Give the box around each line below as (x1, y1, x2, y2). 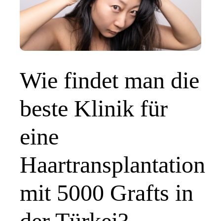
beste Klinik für (20, 95, 168, 122)
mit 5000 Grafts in (20, 180, 193, 206)
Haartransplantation (20, 151, 205, 178)
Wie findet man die (20, 67, 199, 94)
